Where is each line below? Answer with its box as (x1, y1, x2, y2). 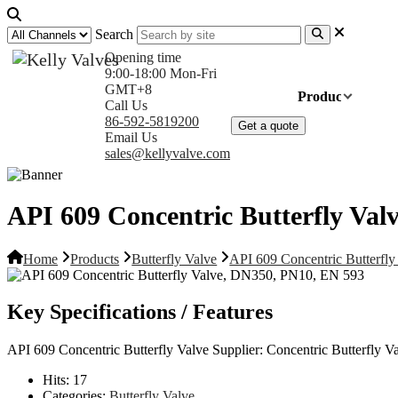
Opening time (105, 50, 181, 66)
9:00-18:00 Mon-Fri (105, 66, 217, 82)
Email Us (105, 130, 157, 146)
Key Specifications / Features (7, 300, 273, 324)
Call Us (105, 98, 147, 114)
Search (95, 27, 133, 43)
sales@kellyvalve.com (105, 146, 230, 162)
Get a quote (238, 119, 299, 133)
